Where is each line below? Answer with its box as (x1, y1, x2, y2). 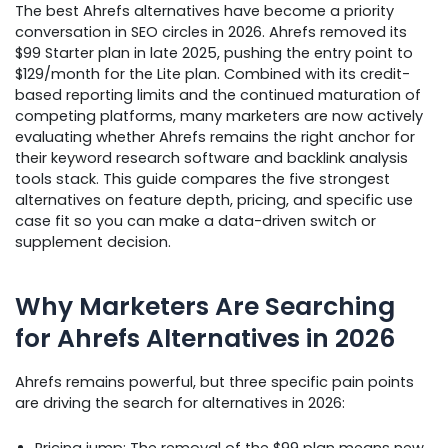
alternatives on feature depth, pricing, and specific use (15, 190, 413, 211)
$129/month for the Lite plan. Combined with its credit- (15, 64, 410, 85)
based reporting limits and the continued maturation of (15, 85, 421, 106)
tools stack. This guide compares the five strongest (15, 169, 390, 190)
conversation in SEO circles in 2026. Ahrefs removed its (15, 22, 407, 43)
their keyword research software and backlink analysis (15, 148, 408, 169)
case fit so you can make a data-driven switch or (15, 211, 376, 232)
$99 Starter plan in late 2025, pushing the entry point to (15, 43, 413, 64)
